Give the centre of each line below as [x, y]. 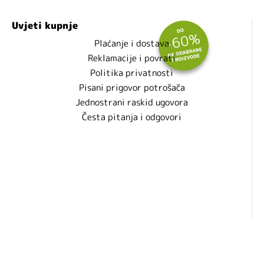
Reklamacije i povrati [132, 58]
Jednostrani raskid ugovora [132, 103]
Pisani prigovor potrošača [132, 88]
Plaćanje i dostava [132, 44]
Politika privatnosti [132, 73]
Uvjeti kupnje [45, 25]
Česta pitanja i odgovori [132, 117]
